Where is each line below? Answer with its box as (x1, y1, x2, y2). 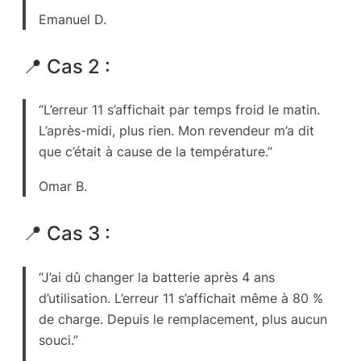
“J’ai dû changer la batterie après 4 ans (39, 268, 276, 285)
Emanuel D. (39, 10, 107, 27)
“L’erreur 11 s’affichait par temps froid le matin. (39, 102, 321, 118)
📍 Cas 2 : (23, 54, 110, 79)
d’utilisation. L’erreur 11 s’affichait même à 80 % (39, 289, 324, 306)
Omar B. (39, 177, 88, 194)
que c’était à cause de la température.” (39, 143, 273, 160)
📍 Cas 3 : (23, 221, 110, 246)
